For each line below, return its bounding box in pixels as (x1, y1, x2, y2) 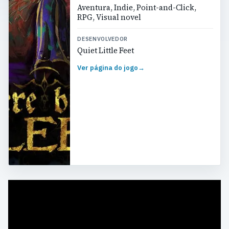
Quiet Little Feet (77, 45, 134, 56)
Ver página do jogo (77, 63, 139, 73)
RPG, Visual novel (77, 12, 142, 22)
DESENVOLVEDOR (77, 35, 128, 42)
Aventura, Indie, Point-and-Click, (77, 2, 197, 13)
